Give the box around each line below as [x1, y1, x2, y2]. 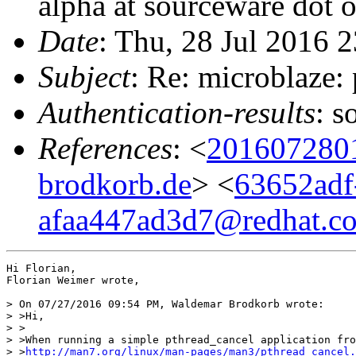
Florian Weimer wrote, [6, 273, 140, 286]
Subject [38, 59, 130, 94]
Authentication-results [38, 95, 315, 130]
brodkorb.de [38, 166, 192, 201]
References [38, 130, 172, 165]
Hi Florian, [6, 261, 76, 274]
